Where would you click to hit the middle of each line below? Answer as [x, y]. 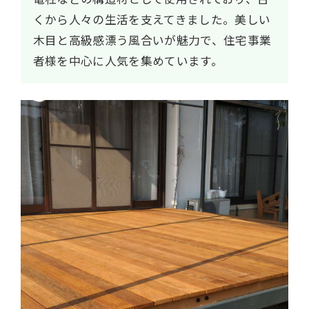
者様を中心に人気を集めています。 [128, 61]
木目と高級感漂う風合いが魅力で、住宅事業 [152, 40]
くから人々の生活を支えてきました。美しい [152, 20]
